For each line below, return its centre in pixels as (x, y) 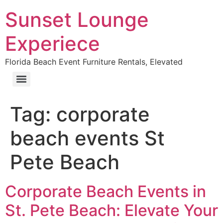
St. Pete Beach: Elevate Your (111, 210)
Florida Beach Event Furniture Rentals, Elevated (94, 62)
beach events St (87, 138)
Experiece (53, 44)
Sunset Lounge (77, 20)
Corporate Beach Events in (106, 191)
